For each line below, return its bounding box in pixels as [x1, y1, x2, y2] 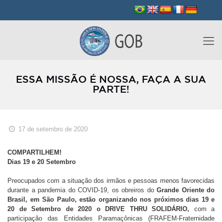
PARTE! [93, 85, 129, 94]
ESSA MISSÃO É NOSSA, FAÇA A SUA [16, 75, 206, 84]
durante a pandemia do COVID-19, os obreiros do [7, 186, 157, 194]
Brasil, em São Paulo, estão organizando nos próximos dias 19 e [7, 196, 215, 203]
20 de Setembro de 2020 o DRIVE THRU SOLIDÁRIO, [7, 205, 189, 213]
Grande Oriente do [157, 186, 215, 194]
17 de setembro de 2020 [18, 125, 88, 133]
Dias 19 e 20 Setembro [7, 158, 76, 166]
